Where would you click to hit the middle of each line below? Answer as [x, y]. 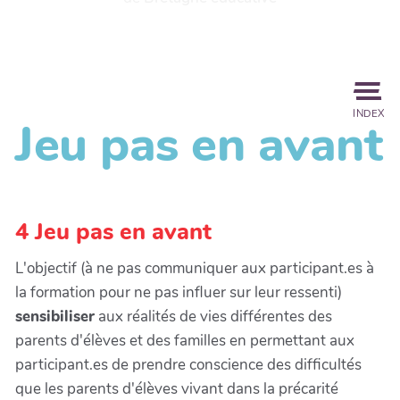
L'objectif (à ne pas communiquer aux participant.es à [195, 269]
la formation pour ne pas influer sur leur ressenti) [179, 293]
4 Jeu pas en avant [113, 232]
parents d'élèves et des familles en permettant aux [185, 341]
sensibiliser [55, 317]
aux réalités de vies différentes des [213, 317]
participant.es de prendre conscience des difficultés [188, 365]
